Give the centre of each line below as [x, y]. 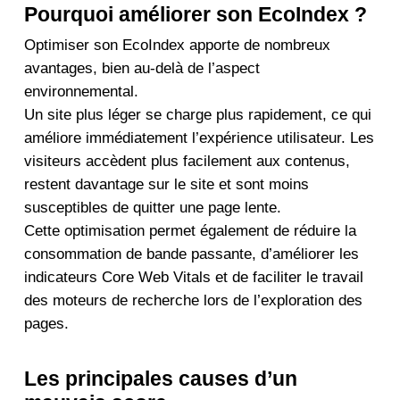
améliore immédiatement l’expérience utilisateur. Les [199, 137]
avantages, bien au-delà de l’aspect [142, 68]
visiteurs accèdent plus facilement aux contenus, [187, 161]
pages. [46, 323]
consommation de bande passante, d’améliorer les [191, 254]
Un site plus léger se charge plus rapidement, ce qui [197, 114]
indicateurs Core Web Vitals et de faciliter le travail [193, 277]
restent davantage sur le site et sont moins [166, 184]
